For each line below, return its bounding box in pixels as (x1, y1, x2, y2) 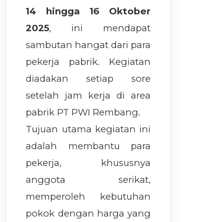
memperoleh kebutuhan (26, 191, 151, 202)
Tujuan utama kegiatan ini (26, 123, 151, 135)
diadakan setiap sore (26, 73, 151, 84)
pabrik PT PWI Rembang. (26, 107, 141, 118)
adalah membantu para (26, 140, 151, 152)
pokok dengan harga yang (26, 208, 151, 219)
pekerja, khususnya (26, 157, 151, 168)
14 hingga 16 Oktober (26, 5, 151, 17)
